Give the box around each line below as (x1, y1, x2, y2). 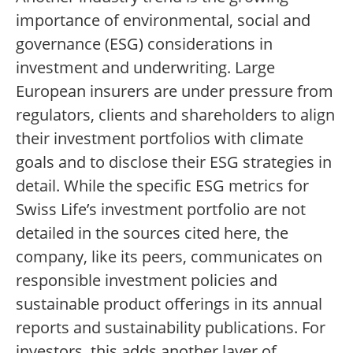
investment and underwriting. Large (16, 57, 275, 79)
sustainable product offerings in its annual (16, 293, 322, 315)
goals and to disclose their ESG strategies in (16, 151, 332, 173)
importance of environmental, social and (16, 9, 310, 32)
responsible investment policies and (16, 269, 277, 292)
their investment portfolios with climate (16, 128, 303, 150)
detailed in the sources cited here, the (16, 222, 288, 244)
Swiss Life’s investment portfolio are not (16, 199, 306, 221)
